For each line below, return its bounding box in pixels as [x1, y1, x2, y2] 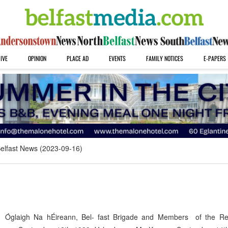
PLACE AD [66, 54, 89, 63]
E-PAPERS [203, 54, 226, 63]
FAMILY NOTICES [146, 54, 183, 63]
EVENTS [108, 54, 126, 63]
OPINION [27, 54, 46, 63]
